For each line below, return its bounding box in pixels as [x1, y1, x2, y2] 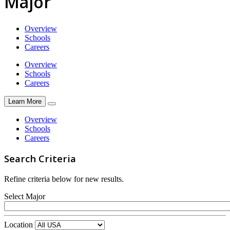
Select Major [4, 192, 45, 201]
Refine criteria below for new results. [4, 175, 124, 184]
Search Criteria [4, 152, 76, 165]
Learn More [8, 97, 42, 105]
